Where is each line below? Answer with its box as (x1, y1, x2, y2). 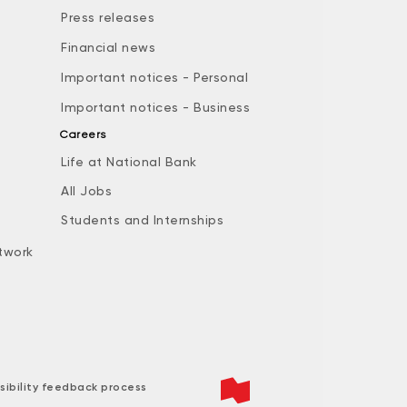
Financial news (61, 40, 155, 55)
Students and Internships (61, 213, 223, 228)
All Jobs (61, 184, 112, 199)
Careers (60, 128, 109, 142)
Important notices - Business (61, 100, 250, 115)
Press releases (61, 10, 154, 25)
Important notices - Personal (61, 70, 248, 85)
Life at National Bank (61, 154, 197, 170)
